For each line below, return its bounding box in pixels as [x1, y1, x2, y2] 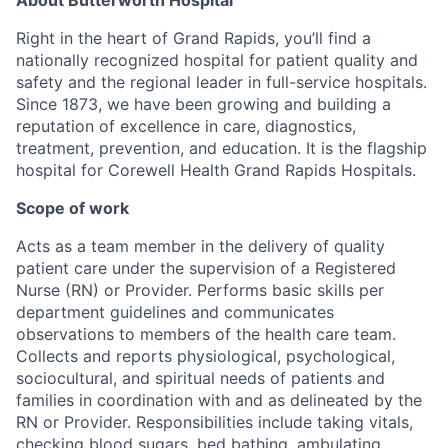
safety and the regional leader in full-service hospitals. [16, 71, 427, 92]
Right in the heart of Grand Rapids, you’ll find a [16, 27, 371, 48]
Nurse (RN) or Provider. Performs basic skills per [16, 279, 384, 300]
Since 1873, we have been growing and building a [16, 93, 391, 114]
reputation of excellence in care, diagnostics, [16, 115, 356, 136]
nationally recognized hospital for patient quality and [16, 49, 418, 70]
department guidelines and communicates [16, 301, 334, 322]
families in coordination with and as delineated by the [16, 389, 422, 410]
